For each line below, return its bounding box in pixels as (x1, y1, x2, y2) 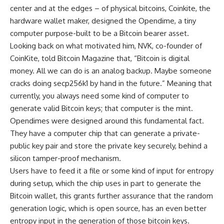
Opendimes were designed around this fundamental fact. (10, 116, 204, 126)
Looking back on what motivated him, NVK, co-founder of (10, 41, 202, 51)
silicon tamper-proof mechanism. (10, 153, 123, 163)
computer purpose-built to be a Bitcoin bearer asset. (10, 28, 189, 38)
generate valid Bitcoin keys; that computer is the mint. (10, 103, 197, 113)
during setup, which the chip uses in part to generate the (10, 178, 201, 188)
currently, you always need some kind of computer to (10, 91, 189, 101)
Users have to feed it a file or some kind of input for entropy (10, 166, 213, 176)
